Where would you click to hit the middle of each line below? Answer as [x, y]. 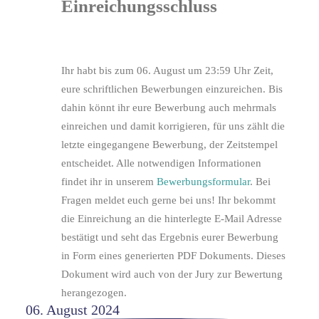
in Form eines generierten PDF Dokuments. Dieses [173, 256]
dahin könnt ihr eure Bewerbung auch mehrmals [169, 108]
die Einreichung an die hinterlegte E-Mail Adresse [172, 219]
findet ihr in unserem [109, 182]
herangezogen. [94, 293]
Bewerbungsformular [203, 182]
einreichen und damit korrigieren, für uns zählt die [173, 126]
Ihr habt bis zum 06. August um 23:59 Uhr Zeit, [167, 71]
